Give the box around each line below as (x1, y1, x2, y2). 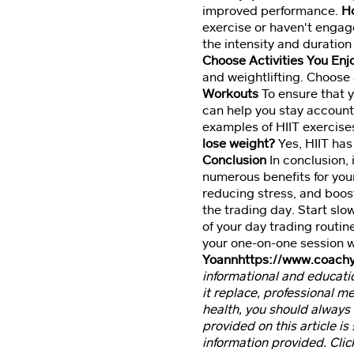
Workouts (202, 85, 258, 102)
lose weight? (202, 135, 275, 152)
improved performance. (202, 2, 341, 19)
